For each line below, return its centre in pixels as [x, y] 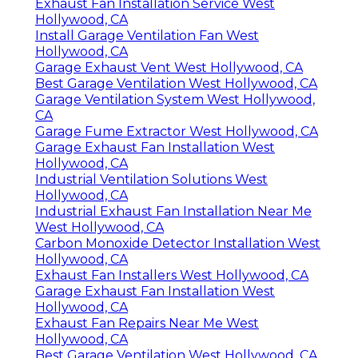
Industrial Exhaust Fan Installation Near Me [173, 212]
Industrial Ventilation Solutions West [151, 180]
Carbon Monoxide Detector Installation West [178, 244]
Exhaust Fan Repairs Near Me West [147, 324]
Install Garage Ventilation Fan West [147, 36]
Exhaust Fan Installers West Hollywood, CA [172, 276]
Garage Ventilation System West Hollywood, [175, 100]
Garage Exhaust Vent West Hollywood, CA [169, 68]
